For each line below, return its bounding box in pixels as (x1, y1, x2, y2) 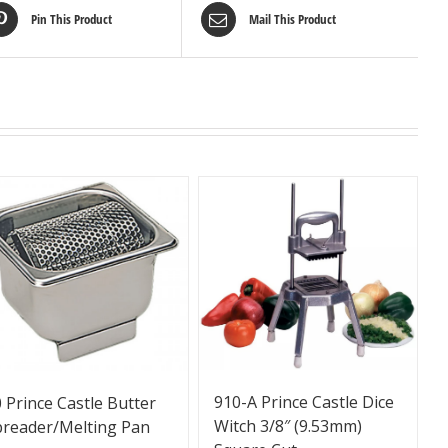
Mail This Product (248, 10, 336, 29)
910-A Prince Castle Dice (213, 390, 394, 413)
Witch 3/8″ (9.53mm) (213, 414, 362, 437)
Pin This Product (30, 10, 112, 29)
